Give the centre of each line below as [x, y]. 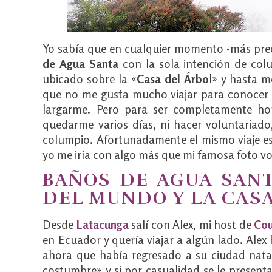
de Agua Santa [81, 63]
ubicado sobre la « [90, 79]
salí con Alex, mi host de [190, 224]
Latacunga [102, 224]
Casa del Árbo [173, 79]
